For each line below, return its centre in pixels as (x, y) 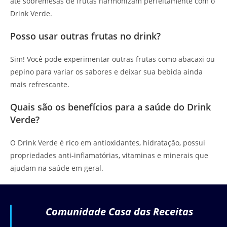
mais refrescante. (40, 85)
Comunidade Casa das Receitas (119, 212)
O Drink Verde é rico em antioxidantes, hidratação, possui (108, 143)
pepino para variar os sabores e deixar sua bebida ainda (106, 72)
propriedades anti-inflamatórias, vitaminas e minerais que (109, 156)
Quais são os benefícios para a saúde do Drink (110, 107)
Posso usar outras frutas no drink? (85, 36)
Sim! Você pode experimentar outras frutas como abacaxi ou (112, 59)
